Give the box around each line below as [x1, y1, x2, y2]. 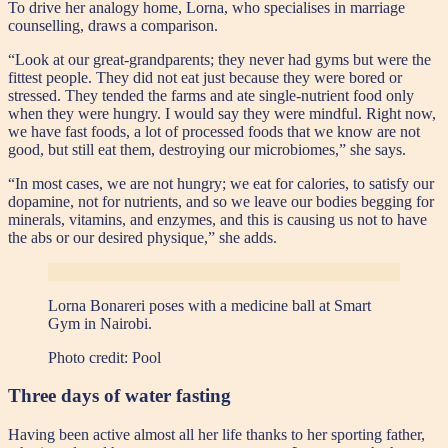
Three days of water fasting [8, 385, 231, 407]
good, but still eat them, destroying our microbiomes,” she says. [8, 140, 406, 158]
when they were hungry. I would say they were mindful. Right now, [8, 104, 436, 122]
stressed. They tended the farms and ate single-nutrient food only [8, 86, 414, 104]
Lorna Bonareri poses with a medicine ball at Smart [48, 296, 371, 314]
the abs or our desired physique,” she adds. [8, 228, 277, 246]
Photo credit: [48, 348, 128, 366]
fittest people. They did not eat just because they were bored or [8, 68, 402, 86]
